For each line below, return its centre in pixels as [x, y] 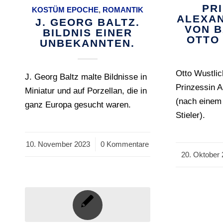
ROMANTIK [123, 10]
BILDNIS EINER [87, 33]
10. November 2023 [58, 144]
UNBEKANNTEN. [88, 43]
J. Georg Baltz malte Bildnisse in [86, 77]
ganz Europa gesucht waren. [78, 105]
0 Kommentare [125, 144]
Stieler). [191, 115]
